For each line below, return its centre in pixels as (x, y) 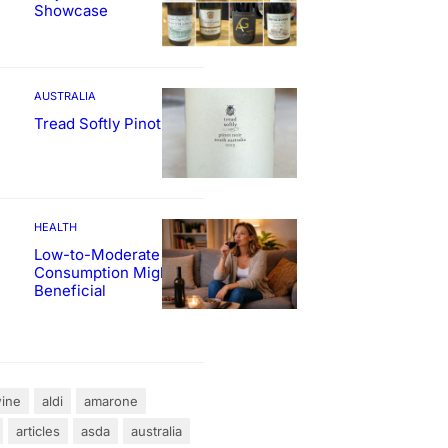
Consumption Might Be (115, 273)
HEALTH (55, 227)
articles (38, 430)
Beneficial (70, 291)
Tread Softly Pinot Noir (114, 124)
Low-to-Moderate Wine (117, 255)
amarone (111, 400)
